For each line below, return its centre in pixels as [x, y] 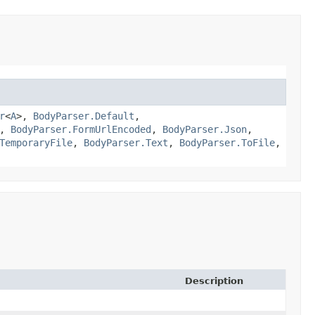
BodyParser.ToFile [227, 142]
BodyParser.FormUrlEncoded [81, 129]
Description [214, 281]
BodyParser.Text [126, 142]
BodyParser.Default [84, 116]
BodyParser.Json [205, 129]
